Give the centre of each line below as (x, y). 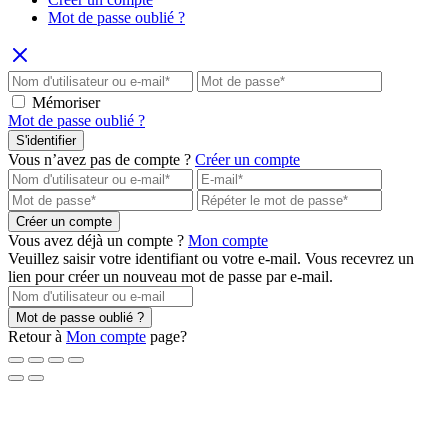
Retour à (35, 337)
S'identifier (46, 141)
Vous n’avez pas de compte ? (99, 160)
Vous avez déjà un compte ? (96, 241)
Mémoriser (66, 103)
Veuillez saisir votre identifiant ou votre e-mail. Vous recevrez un (211, 259)
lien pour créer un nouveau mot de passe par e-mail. (170, 277)
